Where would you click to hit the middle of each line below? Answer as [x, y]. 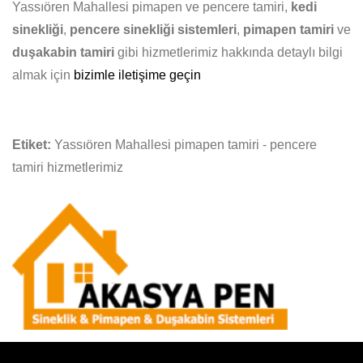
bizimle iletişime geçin [137, 75]
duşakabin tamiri [63, 52]
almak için [43, 75]
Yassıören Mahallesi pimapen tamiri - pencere [184, 145]
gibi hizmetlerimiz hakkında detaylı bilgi [228, 52]
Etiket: [32, 145]
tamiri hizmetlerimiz [68, 167]
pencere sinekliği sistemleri [153, 30]
